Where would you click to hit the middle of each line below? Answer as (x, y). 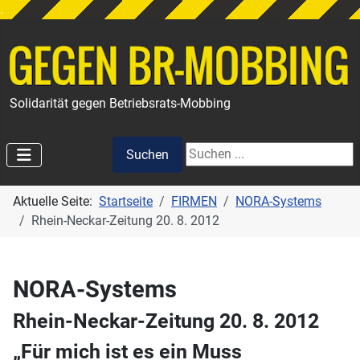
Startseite (126, 202)
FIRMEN (194, 202)
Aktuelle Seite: (56, 202)
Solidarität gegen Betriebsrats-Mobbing (119, 103)
